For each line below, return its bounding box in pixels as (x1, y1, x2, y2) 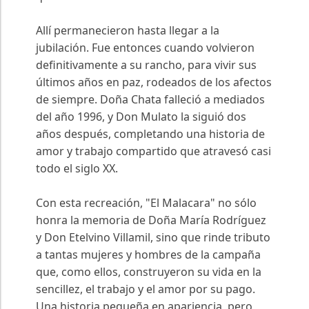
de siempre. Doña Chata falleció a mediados (36, 92, 265, 108)
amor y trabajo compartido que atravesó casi (36, 143, 271, 159)
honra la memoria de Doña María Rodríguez (36, 212, 266, 228)
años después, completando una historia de (36, 126, 265, 142)
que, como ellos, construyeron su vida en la (36, 264, 261, 280)
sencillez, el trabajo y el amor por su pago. (36, 281, 255, 297)
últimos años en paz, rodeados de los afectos (36, 74, 272, 90)
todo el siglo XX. (36, 161, 118, 177)
